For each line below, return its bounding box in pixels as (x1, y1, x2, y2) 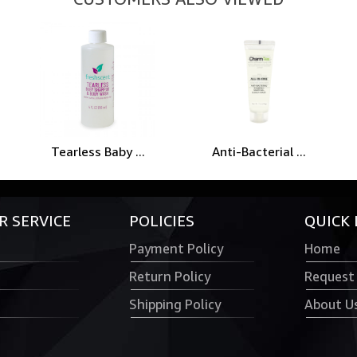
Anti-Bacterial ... (212, 143, 307, 159)
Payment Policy (129, 241, 223, 257)
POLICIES (129, 212, 194, 229)
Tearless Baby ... (50, 143, 145, 159)
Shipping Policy (129, 296, 221, 312)
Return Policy (129, 269, 210, 284)
